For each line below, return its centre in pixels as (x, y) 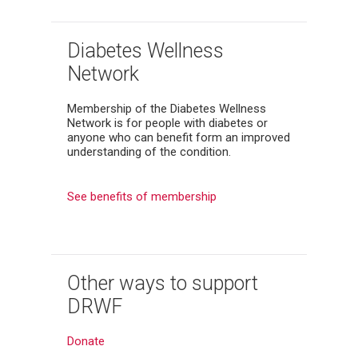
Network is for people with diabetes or (167, 123)
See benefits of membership (142, 196)
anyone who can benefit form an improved (179, 137)
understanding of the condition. (151, 151)
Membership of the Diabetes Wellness (167, 108)
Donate (86, 341)
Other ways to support (163, 283)
